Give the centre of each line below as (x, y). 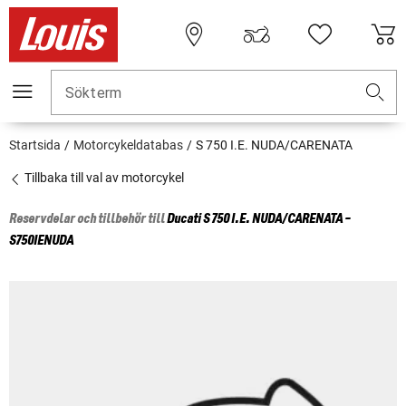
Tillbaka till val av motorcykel (103, 178)
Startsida (35, 145)
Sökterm (94, 93)
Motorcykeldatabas (128, 145)
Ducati (184, 220)
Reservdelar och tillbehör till (88, 220)
